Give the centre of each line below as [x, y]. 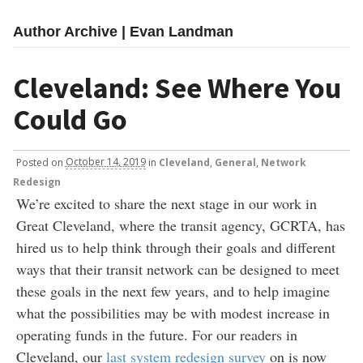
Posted [33, 162]
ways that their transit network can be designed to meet [177, 269]
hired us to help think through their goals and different [175, 247]
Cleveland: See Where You [177, 88]
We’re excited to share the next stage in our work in [166, 203]
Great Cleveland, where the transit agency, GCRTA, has [180, 225]
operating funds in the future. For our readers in [156, 334]
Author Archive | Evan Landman [123, 32]
